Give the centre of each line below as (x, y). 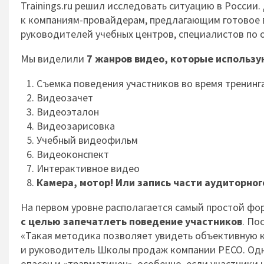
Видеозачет (65, 98)
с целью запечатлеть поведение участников (131, 221)
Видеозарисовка (76, 126)
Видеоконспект (73, 154)
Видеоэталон (68, 112)
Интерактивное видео (88, 168)
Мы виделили (54, 59)
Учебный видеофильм (87, 140)
